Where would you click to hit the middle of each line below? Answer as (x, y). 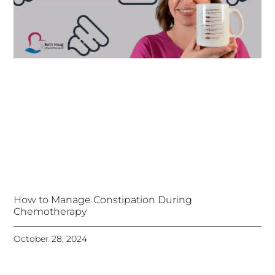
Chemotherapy (50, 212)
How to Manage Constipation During (103, 200)
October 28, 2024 (51, 239)
